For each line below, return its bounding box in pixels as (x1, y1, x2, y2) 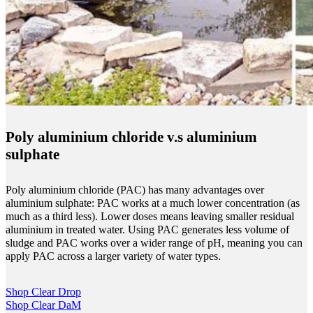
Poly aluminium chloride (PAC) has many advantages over (6, 183, 264, 196)
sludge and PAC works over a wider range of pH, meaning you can (6, 236, 303, 249)
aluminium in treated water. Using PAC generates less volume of (6, 223, 289, 236)
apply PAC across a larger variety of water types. (6, 249, 221, 263)
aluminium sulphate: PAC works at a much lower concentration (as (6, 196, 300, 210)
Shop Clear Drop (6, 286, 81, 299)
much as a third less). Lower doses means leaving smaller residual (6, 210, 294, 223)
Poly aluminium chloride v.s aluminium (6, 129, 257, 146)
